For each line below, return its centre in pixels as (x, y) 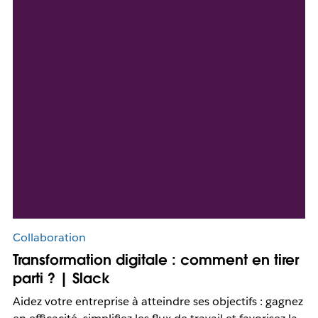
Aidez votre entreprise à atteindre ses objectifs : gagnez (158, 302)
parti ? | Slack (61, 279)
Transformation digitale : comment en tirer (155, 260)
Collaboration (49, 238)
